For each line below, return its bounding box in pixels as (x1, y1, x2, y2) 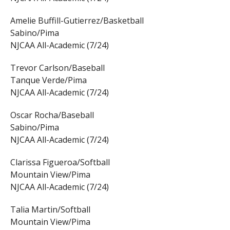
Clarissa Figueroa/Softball (10, 157, 110, 168)
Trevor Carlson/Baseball (10, 62, 105, 74)
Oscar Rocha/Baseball (10, 109, 94, 121)
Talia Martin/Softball (10, 204, 90, 216)
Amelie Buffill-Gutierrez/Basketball (10, 15, 144, 27)
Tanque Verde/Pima (10, 74, 87, 86)
